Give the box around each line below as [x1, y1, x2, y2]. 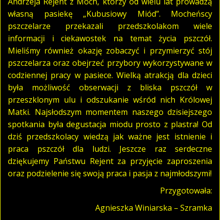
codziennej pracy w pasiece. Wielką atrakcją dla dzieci [8, 69, 212, 81]
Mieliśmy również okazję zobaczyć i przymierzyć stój [8, 45, 212, 56]
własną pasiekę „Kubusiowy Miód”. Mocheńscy [8, 8, 212, 19]
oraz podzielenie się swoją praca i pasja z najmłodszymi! [8, 167, 212, 179]
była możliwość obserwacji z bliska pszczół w [8, 82, 212, 93]
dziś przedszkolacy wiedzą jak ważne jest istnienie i [8, 131, 212, 142]
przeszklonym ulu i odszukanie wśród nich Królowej [8, 94, 212, 105]
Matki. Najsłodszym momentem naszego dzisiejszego [8, 106, 212, 117]
